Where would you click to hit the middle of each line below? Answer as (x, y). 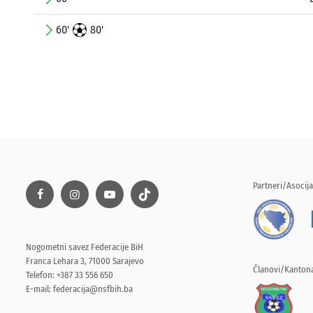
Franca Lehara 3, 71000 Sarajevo (85, 261)
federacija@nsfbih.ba (93, 289)
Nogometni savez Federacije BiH (85, 247)
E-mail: (39, 289)
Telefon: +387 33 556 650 (70, 275)
